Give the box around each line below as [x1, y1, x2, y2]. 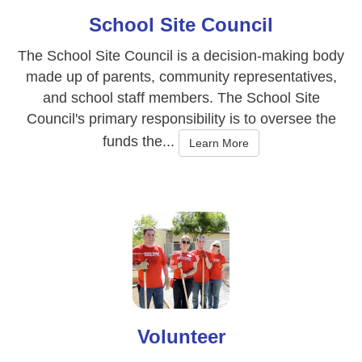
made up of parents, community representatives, [25, 68, 337, 85]
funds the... [103, 133, 179, 150]
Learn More [189, 136, 249, 149]
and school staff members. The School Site [42, 89, 320, 106]
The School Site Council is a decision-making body [18, 47, 344, 64]
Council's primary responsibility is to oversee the [26, 110, 336, 127]
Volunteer [137, 325, 225, 347]
